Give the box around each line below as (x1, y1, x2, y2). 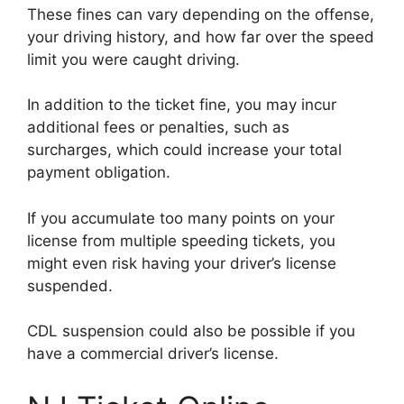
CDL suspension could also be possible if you (27, 322, 355, 341)
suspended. (27, 276, 113, 295)
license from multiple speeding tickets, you (27, 231, 335, 250)
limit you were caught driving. (27, 50, 240, 69)
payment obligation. (27, 163, 170, 182)
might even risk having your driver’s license (27, 253, 336, 272)
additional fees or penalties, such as (27, 118, 289, 137)
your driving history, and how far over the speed (27, 27, 374, 46)
